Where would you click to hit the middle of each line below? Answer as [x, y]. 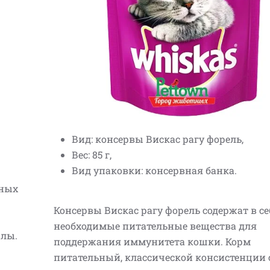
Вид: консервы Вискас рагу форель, [158, 139]
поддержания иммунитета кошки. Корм [152, 241]
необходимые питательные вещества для [155, 226]
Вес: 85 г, [92, 155]
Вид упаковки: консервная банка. [154, 170]
